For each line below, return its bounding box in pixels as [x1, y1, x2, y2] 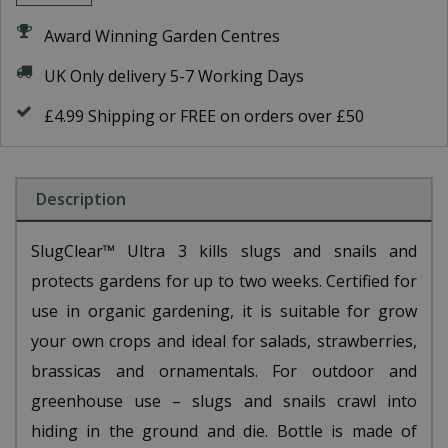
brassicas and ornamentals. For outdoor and [31, 360, 417, 382]
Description [36, 188, 126, 210]
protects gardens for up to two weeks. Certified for [31, 270, 417, 292]
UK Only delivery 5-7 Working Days [44, 65, 304, 87]
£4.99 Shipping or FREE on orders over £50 [44, 105, 364, 127]
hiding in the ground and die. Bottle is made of [31, 420, 417, 442]
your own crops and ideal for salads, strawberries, [31, 330, 417, 352]
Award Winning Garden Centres [44, 25, 280, 47]
